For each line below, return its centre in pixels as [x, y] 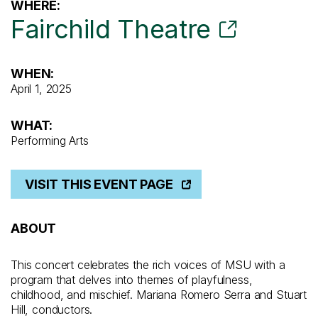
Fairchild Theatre [111, 29]
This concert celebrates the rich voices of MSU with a [148, 264]
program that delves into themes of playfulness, [132, 279]
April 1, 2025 [41, 89]
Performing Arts [50, 141]
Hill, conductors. [52, 309]
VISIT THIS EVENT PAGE [99, 185]
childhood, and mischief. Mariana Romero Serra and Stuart [159, 294]
